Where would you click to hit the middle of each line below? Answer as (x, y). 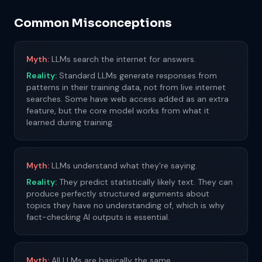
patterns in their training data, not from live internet (126, 87)
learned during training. (70, 122)
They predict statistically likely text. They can (146, 182)
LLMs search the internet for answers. (124, 59)
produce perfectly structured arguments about (118, 194)
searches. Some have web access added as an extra (127, 99)
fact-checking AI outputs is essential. (98, 217)
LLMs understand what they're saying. (124, 166)
